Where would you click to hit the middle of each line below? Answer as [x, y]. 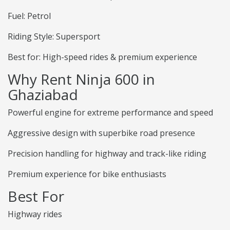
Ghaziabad [43, 95]
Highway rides [35, 214]
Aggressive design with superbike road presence [101, 133]
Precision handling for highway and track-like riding [107, 154]
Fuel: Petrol [29, 16]
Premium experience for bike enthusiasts [87, 174]
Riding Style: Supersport [54, 37]
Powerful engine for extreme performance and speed [110, 113]
